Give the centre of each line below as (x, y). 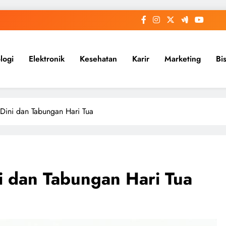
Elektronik (47, 59)
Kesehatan (98, 59)
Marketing (183, 59)
